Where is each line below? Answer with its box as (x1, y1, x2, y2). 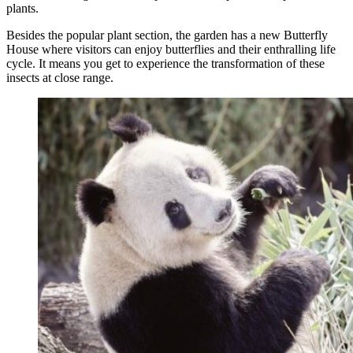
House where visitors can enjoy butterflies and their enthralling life (6, 43, 336, 57)
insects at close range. (6, 71, 113, 85)
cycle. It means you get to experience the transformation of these (6, 57, 325, 71)
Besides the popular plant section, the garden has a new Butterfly (6, 28, 328, 43)
